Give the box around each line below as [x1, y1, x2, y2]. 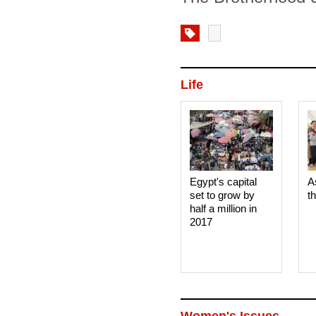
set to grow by [189, 189, 255, 201]
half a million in [189, 202, 257, 214]
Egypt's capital [189, 176, 257, 188]
